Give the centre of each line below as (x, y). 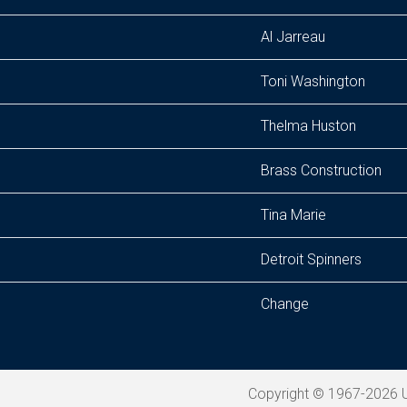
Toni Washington (313, 81)
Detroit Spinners (311, 259)
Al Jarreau (293, 37)
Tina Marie (293, 215)
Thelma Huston (308, 126)
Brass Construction (321, 170)
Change (285, 304)
